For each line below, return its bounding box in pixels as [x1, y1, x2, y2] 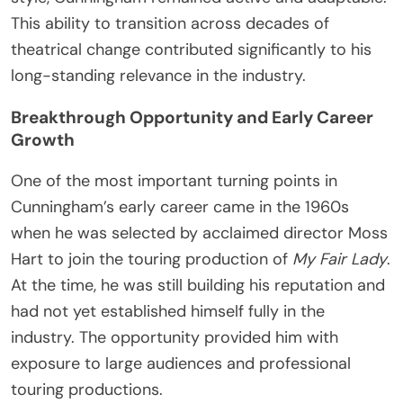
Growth [11, 129, 75, 152]
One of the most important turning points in [11, 170, 337, 193]
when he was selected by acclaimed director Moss [11, 222, 388, 245]
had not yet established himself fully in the [11, 300, 325, 323]
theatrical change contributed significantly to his [11, 39, 372, 61]
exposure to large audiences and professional [11, 353, 351, 375]
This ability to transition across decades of [11, 13, 329, 35]
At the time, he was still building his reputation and [11, 274, 385, 297]
